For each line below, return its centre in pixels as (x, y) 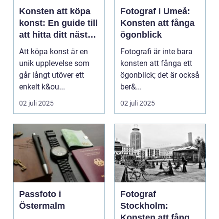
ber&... (131, 87)
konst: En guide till (58, 23)
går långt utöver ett (52, 75)
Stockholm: (144, 206)
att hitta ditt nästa (56, 35)
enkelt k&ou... (42, 87)
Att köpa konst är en (54, 52)
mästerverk (43, 47)
